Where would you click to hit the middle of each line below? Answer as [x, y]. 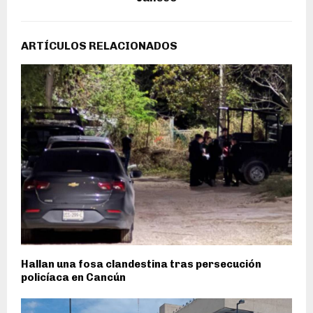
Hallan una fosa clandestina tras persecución [141, 264]
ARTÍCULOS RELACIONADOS [99, 45]
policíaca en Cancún [73, 277]
